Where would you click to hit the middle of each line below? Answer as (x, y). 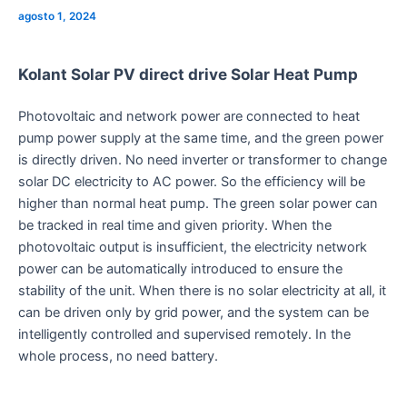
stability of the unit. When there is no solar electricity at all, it (202, 291)
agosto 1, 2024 (57, 17)
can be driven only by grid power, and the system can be (194, 313)
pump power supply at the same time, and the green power (201, 139)
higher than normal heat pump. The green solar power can (198, 204)
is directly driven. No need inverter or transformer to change (203, 160)
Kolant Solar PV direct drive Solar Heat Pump (188, 74)
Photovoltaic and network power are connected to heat (189, 117)
